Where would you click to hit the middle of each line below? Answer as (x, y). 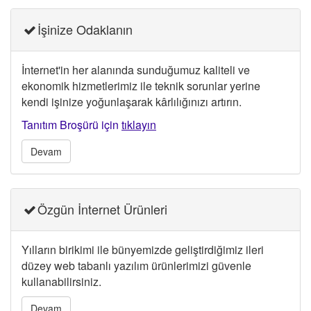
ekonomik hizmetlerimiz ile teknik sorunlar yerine (141, 86)
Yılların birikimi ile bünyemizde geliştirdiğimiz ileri (143, 250)
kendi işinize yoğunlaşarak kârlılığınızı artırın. (132, 102)
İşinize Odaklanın (85, 30)
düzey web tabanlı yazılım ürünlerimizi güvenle (136, 266)
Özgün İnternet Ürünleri (103, 209)
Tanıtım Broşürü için (72, 125)
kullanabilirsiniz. (61, 282)
